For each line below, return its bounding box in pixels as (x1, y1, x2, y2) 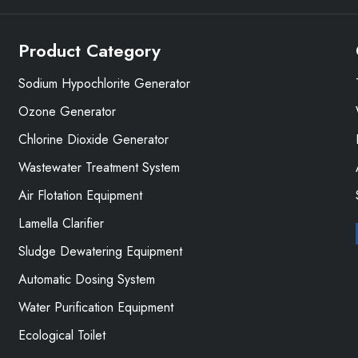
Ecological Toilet (18, 326, 106, 344)
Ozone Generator (18, 102, 117, 121)
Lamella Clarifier (18, 214, 105, 233)
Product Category (18, 38, 161, 63)
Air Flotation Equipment (18, 186, 143, 205)
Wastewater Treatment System (18, 158, 181, 177)
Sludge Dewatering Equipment (18, 242, 183, 261)
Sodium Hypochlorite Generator (18, 74, 191, 93)
